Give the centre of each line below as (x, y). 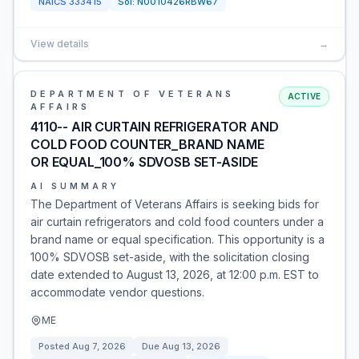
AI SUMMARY (75, 186)
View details (60, 44)
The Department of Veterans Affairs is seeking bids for (175, 204)
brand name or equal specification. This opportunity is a (177, 239)
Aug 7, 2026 (99, 346)
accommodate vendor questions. (117, 292)
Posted (55, 346)
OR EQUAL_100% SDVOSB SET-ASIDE (145, 162)
